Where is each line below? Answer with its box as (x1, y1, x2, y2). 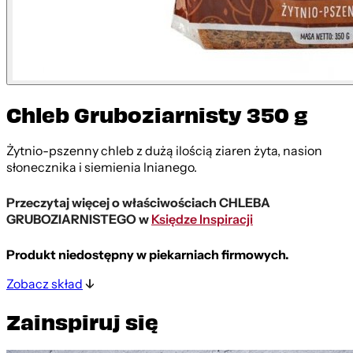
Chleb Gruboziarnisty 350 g (6, 101, 308, 128)
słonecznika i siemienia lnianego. (6, 159, 197, 176)
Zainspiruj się (6, 307, 158, 334)
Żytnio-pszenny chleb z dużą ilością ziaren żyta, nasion (6, 143, 322, 159)
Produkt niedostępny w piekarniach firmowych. (6, 247, 289, 263)
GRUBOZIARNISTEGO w (6, 211, 151, 228)
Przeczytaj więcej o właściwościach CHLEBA (6, 195, 270, 211)
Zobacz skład (6, 276, 83, 292)
